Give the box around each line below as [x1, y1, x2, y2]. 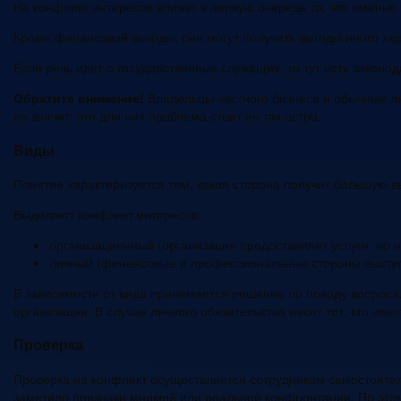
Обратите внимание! [13, 89, 144, 107]
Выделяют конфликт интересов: [13, 205, 201, 224]
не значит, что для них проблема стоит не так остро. [13, 107, 321, 125]
